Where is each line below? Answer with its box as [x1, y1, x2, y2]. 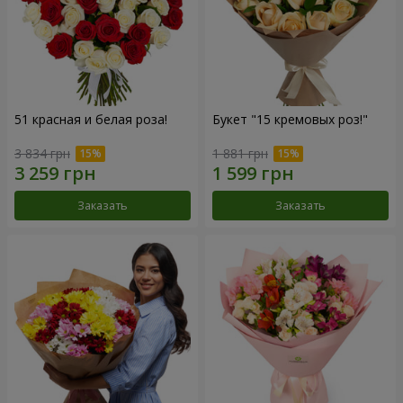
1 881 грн [212, 145, 268, 163]
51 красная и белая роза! [14, 110, 167, 128]
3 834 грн [14, 145, 70, 163]
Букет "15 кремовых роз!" [212, 110, 368, 128]
